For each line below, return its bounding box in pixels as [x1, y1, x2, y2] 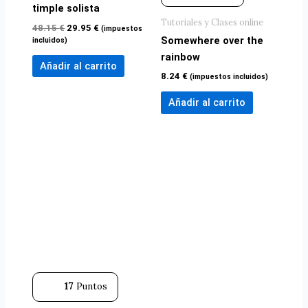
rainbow [161, 50, 200, 63]
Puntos [76, 280, 108, 293]
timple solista [32, 2, 100, 15]
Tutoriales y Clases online [161, 16, 263, 27]
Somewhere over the [161, 34, 263, 47]
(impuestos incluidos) [190, 72, 268, 82]
